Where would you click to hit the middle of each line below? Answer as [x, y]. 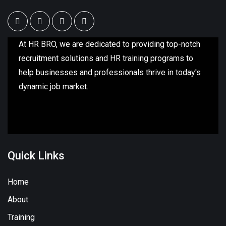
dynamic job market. [53, 87]
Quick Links [36, 156]
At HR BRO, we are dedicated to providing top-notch [109, 44]
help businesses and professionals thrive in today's [110, 72]
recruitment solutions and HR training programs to [106, 58]
